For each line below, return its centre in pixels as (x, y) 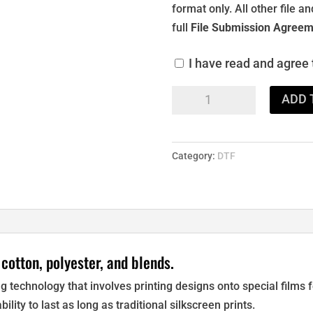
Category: (194, 156)
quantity (191, 132)
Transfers (195, 114)
